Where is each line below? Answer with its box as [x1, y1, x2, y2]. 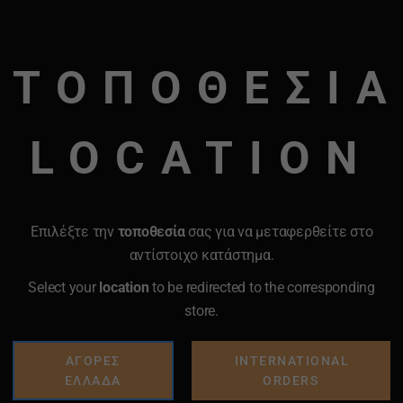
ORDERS [263, 373, 319, 388]
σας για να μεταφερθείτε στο [184, 223, 373, 240]
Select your [28, 279, 96, 296]
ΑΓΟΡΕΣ [65, 354, 121, 368]
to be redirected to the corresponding [148, 279, 375, 296]
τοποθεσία [117, 223, 185, 240]
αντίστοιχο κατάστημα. [129, 246, 274, 264]
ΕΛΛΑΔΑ [64, 373, 121, 388]
